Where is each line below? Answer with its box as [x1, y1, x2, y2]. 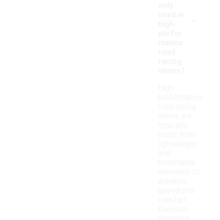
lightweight [158, 139, 197, 149]
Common [158, 204, 189, 214]
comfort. [158, 195, 189, 205]
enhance [158, 176, 187, 186]
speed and [158, 186, 194, 195]
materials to [158, 167, 200, 177]
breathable [158, 158, 195, 167]
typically [158, 120, 188, 130]
